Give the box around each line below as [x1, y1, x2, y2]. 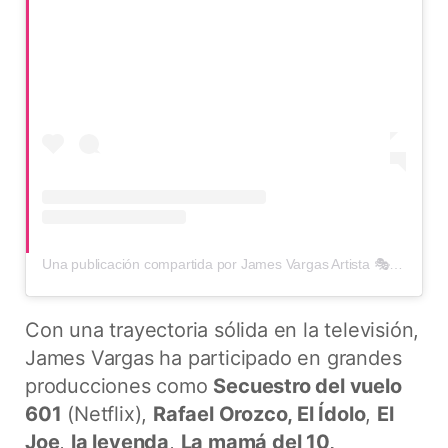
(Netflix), [61, 402, 154, 427]
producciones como [25, 374, 214, 399]
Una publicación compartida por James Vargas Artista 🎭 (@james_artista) [389, 256, 404, 273]
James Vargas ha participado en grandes [25, 346, 402, 371]
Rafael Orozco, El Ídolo [153, 402, 366, 427]
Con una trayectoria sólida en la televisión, [25, 318, 420, 343]
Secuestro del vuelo [213, 374, 402, 399]
